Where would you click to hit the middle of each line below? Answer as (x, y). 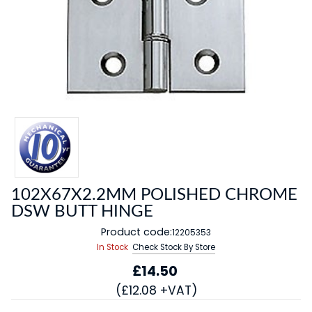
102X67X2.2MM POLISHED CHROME (155, 195)
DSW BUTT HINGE (83, 211)
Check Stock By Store (174, 247)
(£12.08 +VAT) (156, 290)
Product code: (136, 232)
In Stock (112, 247)
